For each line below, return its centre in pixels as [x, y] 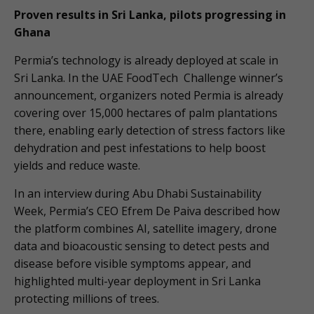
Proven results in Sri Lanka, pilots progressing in [150, 15]
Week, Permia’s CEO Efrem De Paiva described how [147, 211]
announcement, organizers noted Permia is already [149, 96]
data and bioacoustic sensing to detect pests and [142, 246]
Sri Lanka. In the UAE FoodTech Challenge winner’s [149, 78]
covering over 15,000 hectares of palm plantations [146, 113]
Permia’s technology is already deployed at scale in [146, 61]
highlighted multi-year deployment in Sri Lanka [137, 281]
